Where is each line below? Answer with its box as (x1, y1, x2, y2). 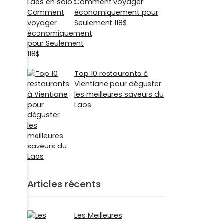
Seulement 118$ (74, 17, 127, 28)
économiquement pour (74, 7, 158, 17)
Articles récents (27, 178, 101, 191)
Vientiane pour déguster (74, 79, 161, 89)
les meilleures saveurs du (74, 89, 164, 100)
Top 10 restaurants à (74, 69, 148, 79)
